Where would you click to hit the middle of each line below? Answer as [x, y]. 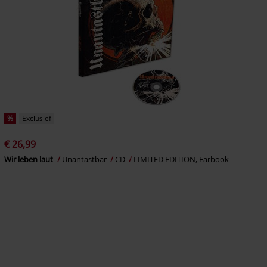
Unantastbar [85, 159]
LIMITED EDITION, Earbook [181, 159]
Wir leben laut [29, 159]
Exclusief [36, 119]
